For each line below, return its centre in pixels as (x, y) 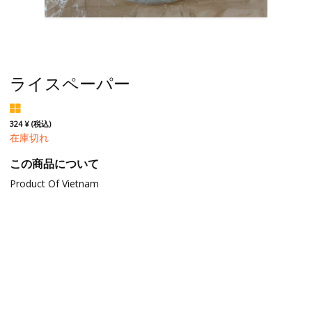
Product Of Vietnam (54, 184)
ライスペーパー (70, 83)
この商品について (54, 164)
